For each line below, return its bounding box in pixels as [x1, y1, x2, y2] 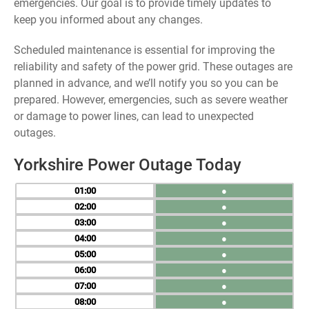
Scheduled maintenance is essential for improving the [14, 43, 275, 57]
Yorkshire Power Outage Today [14, 155, 241, 175]
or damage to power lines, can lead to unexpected [14, 110, 254, 123]
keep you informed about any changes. [14, 13, 203, 26]
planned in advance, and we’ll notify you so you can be [14, 77, 278, 90]
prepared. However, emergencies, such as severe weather [14, 93, 288, 106]
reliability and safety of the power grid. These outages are [14, 60, 292, 73]
